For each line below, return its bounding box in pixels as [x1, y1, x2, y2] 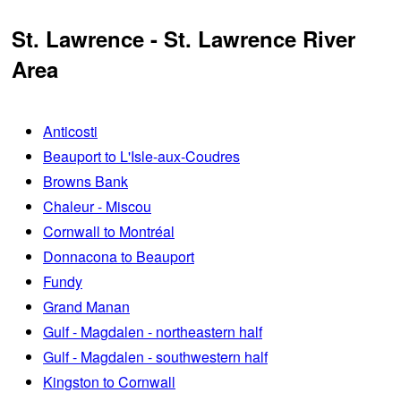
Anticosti [43, 120, 98, 141]
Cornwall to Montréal [43, 220, 175, 242]
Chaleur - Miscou [43, 195, 151, 217]
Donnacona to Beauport [43, 245, 194, 267]
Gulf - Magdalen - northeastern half [43, 320, 262, 342]
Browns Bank [43, 170, 128, 192]
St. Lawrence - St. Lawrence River [12, 22, 355, 54]
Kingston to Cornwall [43, 371, 175, 392]
